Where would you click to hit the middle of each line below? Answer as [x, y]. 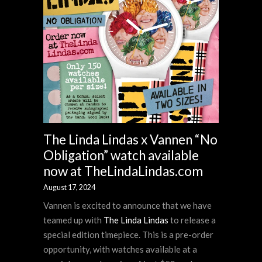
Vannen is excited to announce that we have [127, 206]
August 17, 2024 [69, 188]
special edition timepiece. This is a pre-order [128, 235]
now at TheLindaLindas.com [123, 171]
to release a [192, 220]
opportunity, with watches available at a [120, 249]
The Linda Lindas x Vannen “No [130, 140]
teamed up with [73, 220]
